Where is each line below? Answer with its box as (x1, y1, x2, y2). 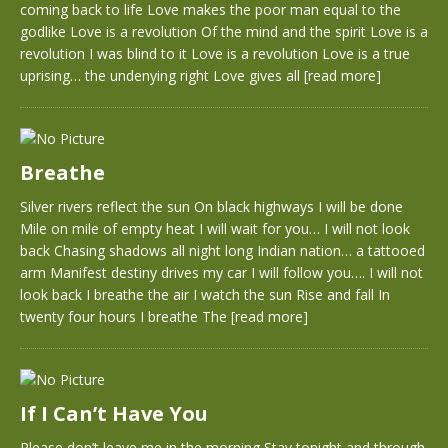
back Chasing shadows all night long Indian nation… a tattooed (20, 241, 425, 260)
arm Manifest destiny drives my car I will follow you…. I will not (20, 263, 423, 282)
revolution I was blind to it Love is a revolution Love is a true (20, 44, 410, 63)
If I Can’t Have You (20, 400, 208, 427)
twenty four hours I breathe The (20, 307, 231, 326)
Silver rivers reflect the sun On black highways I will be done (20, 197, 403, 216)
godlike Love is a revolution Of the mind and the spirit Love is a (20, 22, 428, 41)
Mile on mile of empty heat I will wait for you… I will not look (20, 219, 410, 238)
